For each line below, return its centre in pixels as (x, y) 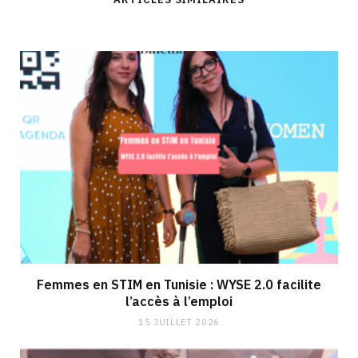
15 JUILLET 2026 (179, 322)
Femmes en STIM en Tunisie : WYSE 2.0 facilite (179, 284)
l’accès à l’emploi (179, 301)
